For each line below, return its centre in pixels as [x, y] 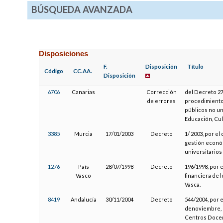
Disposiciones [64, 53]
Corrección [161, 92]
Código [54, 71]
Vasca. [192, 184]
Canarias [84, 92]
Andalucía [83, 199]
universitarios [203, 151]
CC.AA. [83, 71]
